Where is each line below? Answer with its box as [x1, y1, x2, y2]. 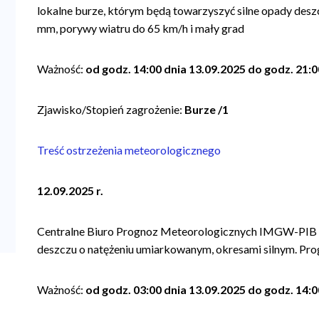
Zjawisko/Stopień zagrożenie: [37, 102, 183, 116]
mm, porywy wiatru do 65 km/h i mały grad [37, 21, 245, 35]
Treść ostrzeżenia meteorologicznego [37, 142, 224, 157]
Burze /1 [182, 102, 229, 116]
